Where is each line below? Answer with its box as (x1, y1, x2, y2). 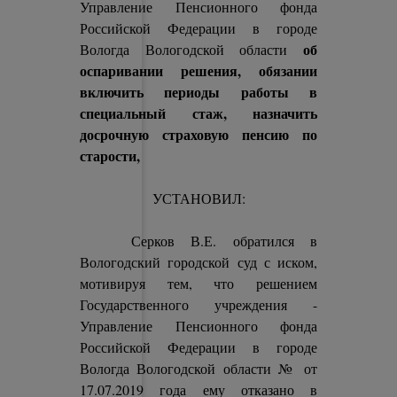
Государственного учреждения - (80, 295, 317, 314)
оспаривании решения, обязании (80, 60, 317, 81)
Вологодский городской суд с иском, (80, 253, 317, 271)
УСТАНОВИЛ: (152, 189, 245, 207)
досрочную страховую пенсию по (80, 124, 317, 144)
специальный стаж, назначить (80, 103, 317, 123)
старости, (80, 145, 141, 166)
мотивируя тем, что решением (80, 274, 317, 292)
